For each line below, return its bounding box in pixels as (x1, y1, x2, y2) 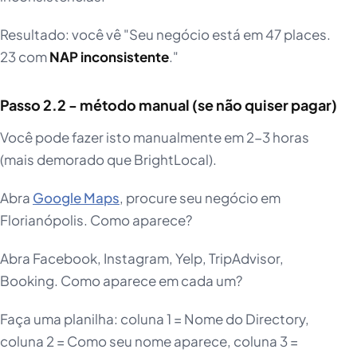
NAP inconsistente (49, 48, 169, 66)
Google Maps (33, 189, 120, 207)
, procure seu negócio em (120, 189, 280, 207)
